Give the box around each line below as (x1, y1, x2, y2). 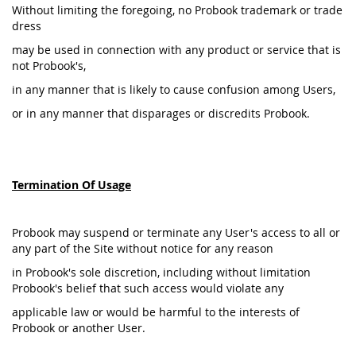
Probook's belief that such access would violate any (12, 281, 284, 296)
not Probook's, (12, 58, 86, 73)
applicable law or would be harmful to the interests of (12, 304, 300, 319)
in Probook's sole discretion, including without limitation (12, 265, 311, 280)
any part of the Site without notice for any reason (12, 241, 273, 256)
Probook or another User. (12, 320, 145, 335)
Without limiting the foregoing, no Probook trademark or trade (12, 2, 342, 17)
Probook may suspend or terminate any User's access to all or (12, 225, 340, 240)
